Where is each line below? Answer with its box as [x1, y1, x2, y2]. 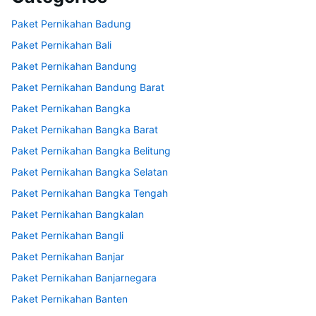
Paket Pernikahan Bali [11, 39, 111, 51]
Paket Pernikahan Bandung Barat [11, 81, 164, 94]
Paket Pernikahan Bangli [11, 229, 123, 242]
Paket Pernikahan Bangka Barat [11, 123, 158, 136]
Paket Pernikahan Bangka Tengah [11, 187, 168, 200]
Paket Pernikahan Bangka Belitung [11, 145, 171, 157]
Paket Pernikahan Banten [11, 293, 128, 305]
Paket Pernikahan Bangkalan [11, 208, 144, 221]
